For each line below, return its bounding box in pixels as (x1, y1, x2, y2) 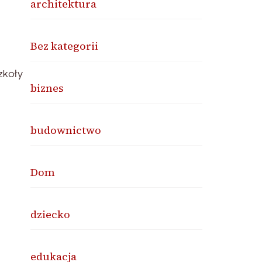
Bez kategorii (30, 39, 99, 53)
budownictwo (30, 123, 102, 137)
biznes (30, 81, 64, 95)
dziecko (30, 207, 71, 222)
